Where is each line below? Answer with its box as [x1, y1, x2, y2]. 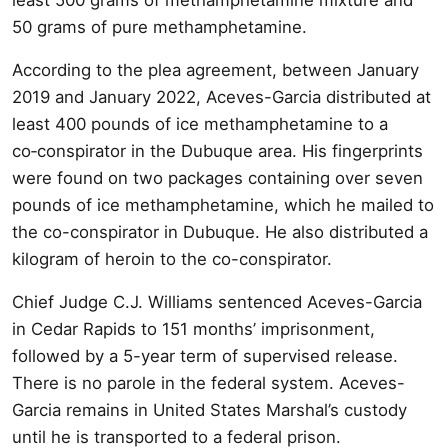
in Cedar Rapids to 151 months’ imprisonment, [12, 318, 375, 339]
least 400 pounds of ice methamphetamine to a [12, 113, 388, 134]
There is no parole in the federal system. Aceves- [12, 372, 405, 393]
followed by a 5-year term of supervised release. [12, 345, 398, 366]
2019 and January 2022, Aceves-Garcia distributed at [12, 86, 431, 107]
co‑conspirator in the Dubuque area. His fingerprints [12, 140, 423, 161]
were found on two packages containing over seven [12, 167, 423, 188]
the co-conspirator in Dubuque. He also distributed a [12, 221, 428, 242]
